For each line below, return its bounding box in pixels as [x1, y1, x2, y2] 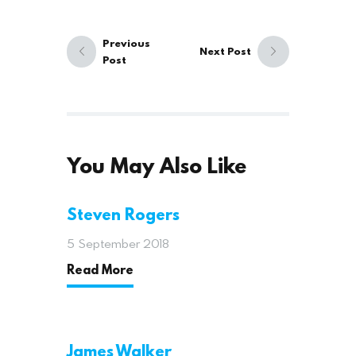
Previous [103, 35, 151, 50]
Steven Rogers [67, 203, 180, 226]
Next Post [199, 44, 251, 59]
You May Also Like [67, 150, 246, 180]
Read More [67, 260, 133, 278]
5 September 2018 [67, 235, 169, 252]
